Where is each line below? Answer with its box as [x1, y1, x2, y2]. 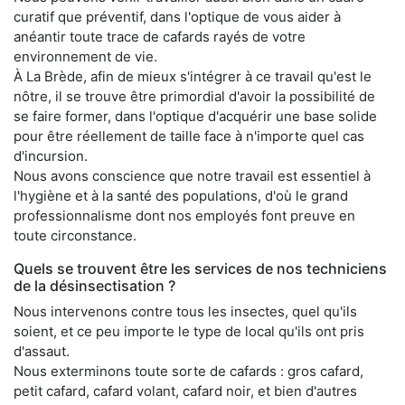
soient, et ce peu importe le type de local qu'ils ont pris [14, 322, 364, 340]
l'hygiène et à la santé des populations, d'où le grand [14, 186, 348, 204]
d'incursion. [14, 146, 88, 165]
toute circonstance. [14, 226, 137, 244]
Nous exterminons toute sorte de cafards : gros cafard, [14, 362, 363, 380]
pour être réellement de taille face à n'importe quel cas [14, 127, 364, 145]
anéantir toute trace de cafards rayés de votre [14, 27, 306, 45]
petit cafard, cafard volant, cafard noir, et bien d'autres [14, 381, 357, 400]
